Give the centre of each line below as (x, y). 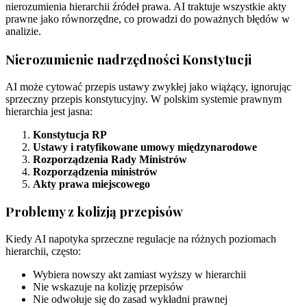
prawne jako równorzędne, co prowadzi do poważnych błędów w (148, 19)
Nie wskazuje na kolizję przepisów (108, 287)
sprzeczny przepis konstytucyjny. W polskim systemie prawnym (144, 99)
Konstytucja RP (70, 134)
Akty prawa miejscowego (91, 184)
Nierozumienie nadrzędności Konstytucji (128, 60)
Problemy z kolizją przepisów (94, 212)
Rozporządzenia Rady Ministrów (110, 159)
